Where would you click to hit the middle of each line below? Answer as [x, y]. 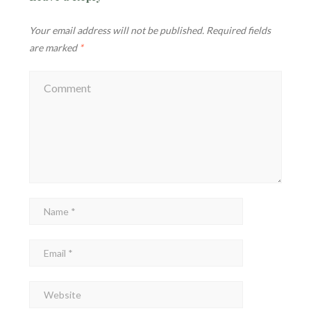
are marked [54, 48]
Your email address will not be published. [117, 31]
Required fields [238, 31]
